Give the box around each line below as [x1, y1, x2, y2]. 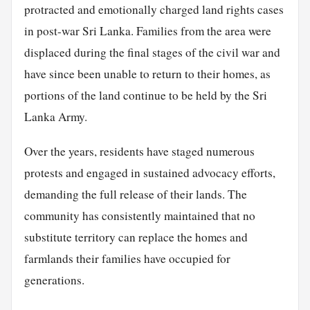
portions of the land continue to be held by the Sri [24, 87, 267, 104]
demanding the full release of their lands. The [24, 186, 247, 203]
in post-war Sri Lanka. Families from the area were [24, 23, 271, 39]
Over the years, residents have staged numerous [24, 143, 255, 160]
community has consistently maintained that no [24, 208, 255, 224]
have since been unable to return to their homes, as [24, 66, 271, 82]
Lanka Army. [24, 109, 87, 125]
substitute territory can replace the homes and [24, 229, 248, 246]
